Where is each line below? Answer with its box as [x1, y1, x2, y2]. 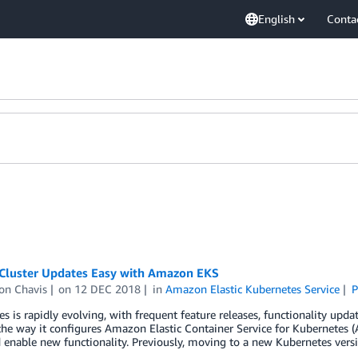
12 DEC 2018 [74, 282, 141, 296]
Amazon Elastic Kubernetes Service [165, 282, 340, 296]
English [258, 12, 295, 26]
